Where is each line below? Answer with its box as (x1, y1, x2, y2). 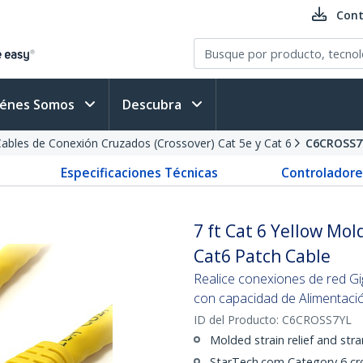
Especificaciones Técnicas (60, 164, 218, 181)
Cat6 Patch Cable (194, 245, 331, 267)
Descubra (122, 96, 185, 113)
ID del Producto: (194, 312, 282, 327)
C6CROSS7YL (282, 312, 352, 327)
